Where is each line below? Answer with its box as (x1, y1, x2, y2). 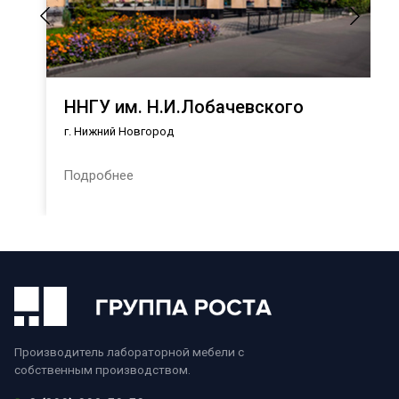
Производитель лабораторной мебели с (14, 344, 244, 359)
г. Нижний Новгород (64, 124, 174, 138)
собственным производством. (14, 362, 191, 377)
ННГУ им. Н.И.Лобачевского (64, 95, 304, 118)
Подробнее (63, 167, 134, 183)
